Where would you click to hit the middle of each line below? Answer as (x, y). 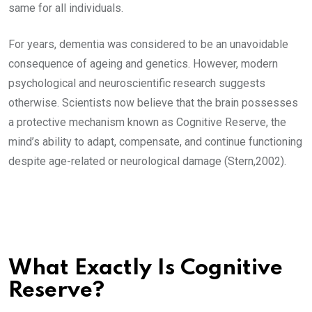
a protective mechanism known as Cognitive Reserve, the (147, 123)
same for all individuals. (67, 8)
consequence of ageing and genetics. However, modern (143, 64)
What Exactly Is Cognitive (146, 269)
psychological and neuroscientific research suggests (137, 84)
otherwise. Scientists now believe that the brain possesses (153, 103)
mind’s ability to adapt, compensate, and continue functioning (155, 142)
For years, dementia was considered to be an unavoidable (148, 45)
